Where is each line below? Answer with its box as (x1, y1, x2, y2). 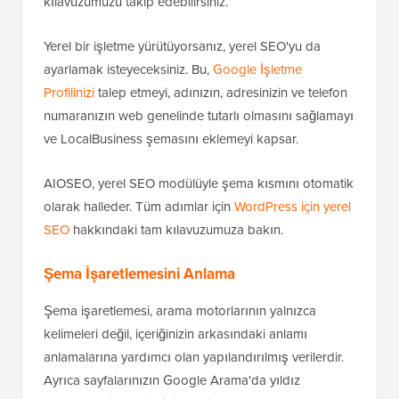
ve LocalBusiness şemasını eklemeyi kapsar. (44, 129, 298, 149)
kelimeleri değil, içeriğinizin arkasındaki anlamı (44, 324, 307, 344)
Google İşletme (213, 60, 302, 79)
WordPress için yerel (234, 197, 351, 216)
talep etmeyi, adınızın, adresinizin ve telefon (94, 83, 347, 102)
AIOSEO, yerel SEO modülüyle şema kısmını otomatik (44, 174, 354, 193)
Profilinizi (44, 83, 94, 102)
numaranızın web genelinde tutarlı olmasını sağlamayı (44, 106, 354, 126)
